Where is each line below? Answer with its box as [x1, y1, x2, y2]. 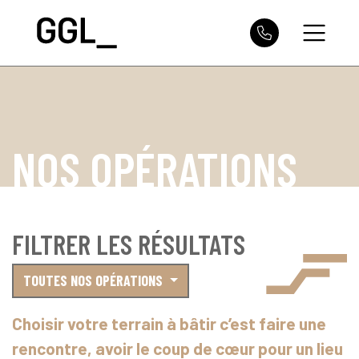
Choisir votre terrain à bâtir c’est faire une [12, 313, 326, 333]
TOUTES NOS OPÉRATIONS [23, 272, 166, 289]
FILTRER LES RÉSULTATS [12, 228, 245, 260]
